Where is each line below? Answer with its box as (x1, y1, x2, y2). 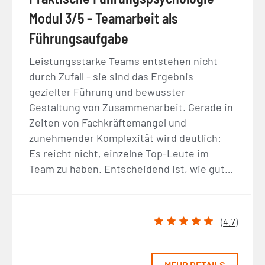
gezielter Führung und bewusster (29, 85, 186, 99)
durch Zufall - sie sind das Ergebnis (29, 70, 194, 83)
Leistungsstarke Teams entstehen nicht (29, 54, 218, 68)
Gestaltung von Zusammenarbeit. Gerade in (29, 101, 234, 114)
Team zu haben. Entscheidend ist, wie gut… (29, 162, 234, 176)
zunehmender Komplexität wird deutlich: (29, 131, 222, 145)
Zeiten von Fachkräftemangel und (29, 116, 187, 130)
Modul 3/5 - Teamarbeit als (29, 9, 179, 27)
